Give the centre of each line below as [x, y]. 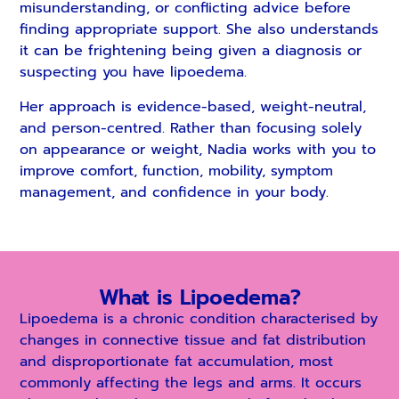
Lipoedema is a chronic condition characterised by [199, 318]
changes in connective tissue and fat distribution [193, 340]
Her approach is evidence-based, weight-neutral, [193, 106]
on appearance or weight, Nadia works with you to [198, 149]
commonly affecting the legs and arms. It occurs [191, 383]
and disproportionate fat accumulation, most [177, 361]
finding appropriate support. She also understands [199, 30]
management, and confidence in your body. [175, 192]
